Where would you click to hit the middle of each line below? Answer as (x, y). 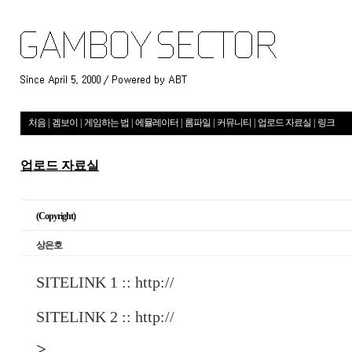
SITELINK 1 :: (86, 282)
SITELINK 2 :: (86, 317)
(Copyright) (56, 216)
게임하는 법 (106, 123)
